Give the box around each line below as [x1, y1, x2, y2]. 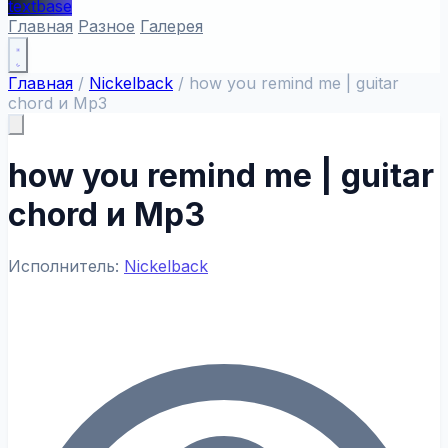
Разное [78, 16, 135, 36]
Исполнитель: [8, 255, 124, 276]
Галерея [140, 16, 203, 36]
